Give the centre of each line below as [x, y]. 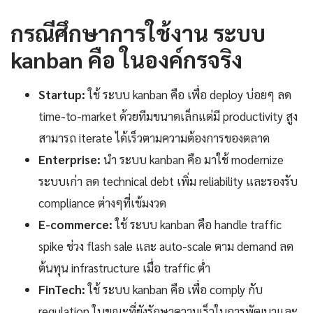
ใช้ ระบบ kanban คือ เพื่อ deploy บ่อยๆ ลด [188, 94]
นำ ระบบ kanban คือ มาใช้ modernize [192, 159]
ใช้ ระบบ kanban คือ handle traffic [197, 224]
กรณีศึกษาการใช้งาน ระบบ [138, 32]
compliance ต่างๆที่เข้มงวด [102, 202]
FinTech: [62, 289]
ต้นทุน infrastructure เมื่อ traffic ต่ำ [124, 267]
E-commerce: [75, 224]
